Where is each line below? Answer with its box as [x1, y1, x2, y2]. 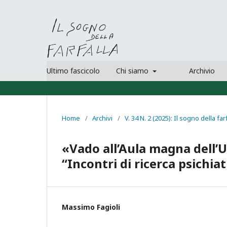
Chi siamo [116, 65, 150, 75]
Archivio [188, 65, 215, 75]
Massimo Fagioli [62, 202, 120, 212]
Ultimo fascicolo [47, 65, 100, 75]
